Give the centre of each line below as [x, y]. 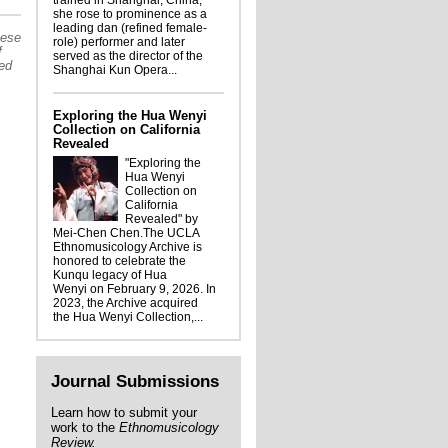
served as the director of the [128, 56]
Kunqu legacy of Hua [110, 275]
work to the [85, 427]
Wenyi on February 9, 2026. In [134, 289]
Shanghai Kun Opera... [115, 70]
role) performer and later [119, 42]
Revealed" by [161, 219]
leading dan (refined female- [130, 28]
